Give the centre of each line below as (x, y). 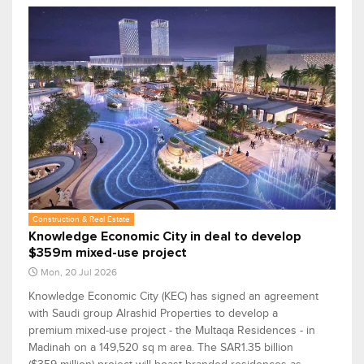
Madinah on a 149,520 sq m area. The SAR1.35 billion (161, 347)
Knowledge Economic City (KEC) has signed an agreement (173, 296)
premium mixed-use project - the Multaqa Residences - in (172, 330)
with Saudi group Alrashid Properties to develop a (153, 313)
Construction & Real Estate (81, 219)
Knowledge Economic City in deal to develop (165, 236)
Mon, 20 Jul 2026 (79, 272)
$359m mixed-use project (108, 252)
